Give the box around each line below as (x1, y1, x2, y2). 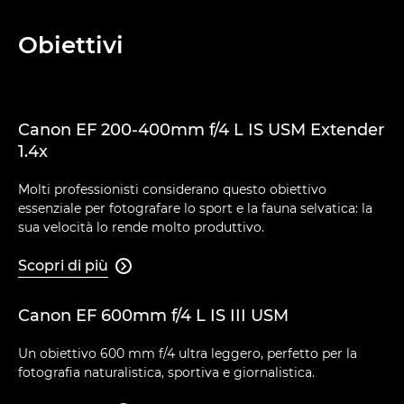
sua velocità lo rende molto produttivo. (18, 218, 264, 235)
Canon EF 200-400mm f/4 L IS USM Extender (18, 119, 384, 140)
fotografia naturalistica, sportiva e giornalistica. (18, 363, 315, 381)
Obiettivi (18, 30, 124, 60)
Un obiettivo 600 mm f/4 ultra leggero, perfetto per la (18, 344, 357, 362)
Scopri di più (18, 256, 108, 274)
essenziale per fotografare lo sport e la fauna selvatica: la (18, 199, 372, 216)
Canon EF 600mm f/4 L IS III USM (18, 305, 289, 326)
